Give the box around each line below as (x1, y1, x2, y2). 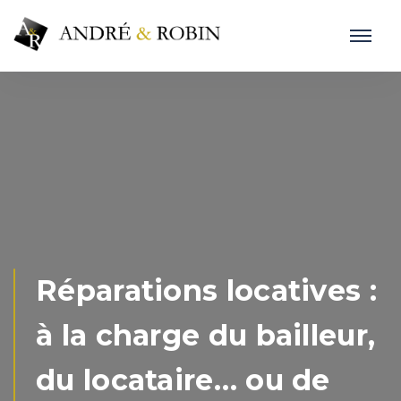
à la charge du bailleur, (36, 318, 376, 353)
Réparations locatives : (36, 273, 377, 308)
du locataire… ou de (36, 363, 330, 397)
